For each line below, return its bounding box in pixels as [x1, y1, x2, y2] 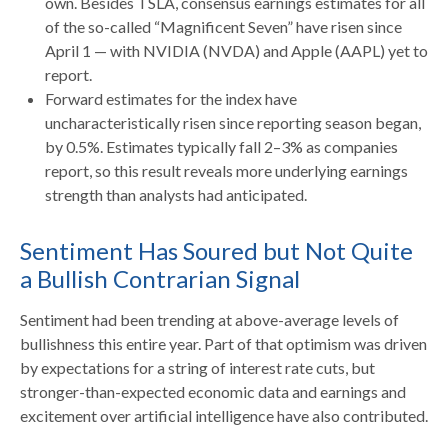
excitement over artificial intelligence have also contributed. [20, 405, 428, 425]
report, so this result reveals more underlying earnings [45, 160, 408, 180]
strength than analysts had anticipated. [45, 184, 307, 204]
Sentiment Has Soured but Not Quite [20, 235, 413, 265]
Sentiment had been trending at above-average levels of [20, 309, 399, 329]
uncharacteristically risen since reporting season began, [45, 112, 421, 132]
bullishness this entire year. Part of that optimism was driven [20, 333, 427, 353]
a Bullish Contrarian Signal [20, 263, 300, 293]
